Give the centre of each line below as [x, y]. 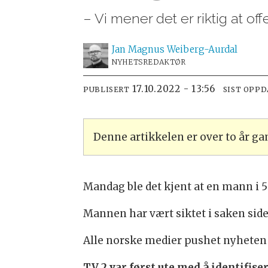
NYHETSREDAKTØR [149, 62]
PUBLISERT [106, 89]
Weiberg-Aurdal [202, 50]
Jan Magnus [138, 50]
